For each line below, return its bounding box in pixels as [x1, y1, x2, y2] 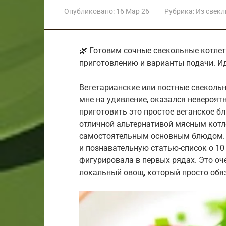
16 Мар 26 [116, 7, 149, 15]
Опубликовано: [64, 7, 115, 15]
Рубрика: [164, 7, 194, 15]
